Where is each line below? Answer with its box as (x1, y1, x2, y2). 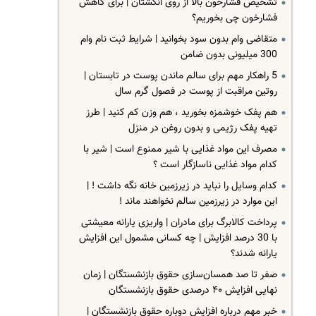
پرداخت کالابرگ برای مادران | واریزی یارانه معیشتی (80, 215, 277, 231)
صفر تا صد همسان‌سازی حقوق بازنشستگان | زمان (83, 267, 277, 283)
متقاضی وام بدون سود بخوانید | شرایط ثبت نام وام (80, 32, 277, 47)
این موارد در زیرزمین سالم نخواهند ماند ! (119, 194, 277, 209)
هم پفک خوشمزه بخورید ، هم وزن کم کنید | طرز (85, 105, 277, 121)
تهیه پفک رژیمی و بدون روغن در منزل (128, 121, 277, 136)
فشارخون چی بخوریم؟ (191, 11, 277, 26)
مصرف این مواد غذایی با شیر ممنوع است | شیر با (83, 142, 277, 157)
